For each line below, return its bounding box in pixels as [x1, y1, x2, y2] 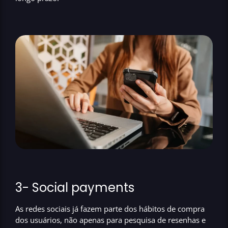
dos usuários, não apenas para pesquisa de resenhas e [15, 214, 206, 225]
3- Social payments [15, 179, 137, 196]
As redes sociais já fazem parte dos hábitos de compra [15, 203, 205, 214]
